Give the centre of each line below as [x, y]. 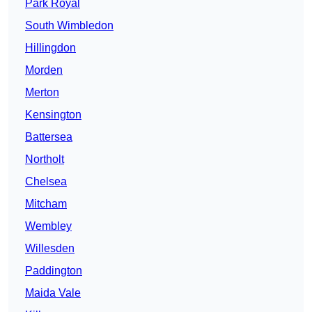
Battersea [49, 137]
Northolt [45, 159]
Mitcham [46, 204]
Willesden [50, 249]
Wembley [48, 226]
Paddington [54, 271]
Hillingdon [50, 48]
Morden [44, 70]
